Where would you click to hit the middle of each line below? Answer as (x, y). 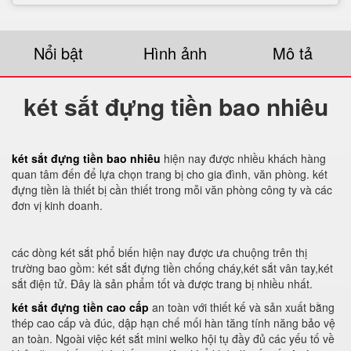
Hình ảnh (175, 53)
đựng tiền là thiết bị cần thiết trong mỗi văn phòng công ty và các (172, 190)
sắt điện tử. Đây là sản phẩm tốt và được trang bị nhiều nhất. (162, 284)
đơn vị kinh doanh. (57, 205)
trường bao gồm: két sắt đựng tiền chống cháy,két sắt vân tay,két (172, 268)
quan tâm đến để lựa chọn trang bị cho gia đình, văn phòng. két (170, 174)
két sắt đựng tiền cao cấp (80, 307)
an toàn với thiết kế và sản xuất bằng (242, 307)
